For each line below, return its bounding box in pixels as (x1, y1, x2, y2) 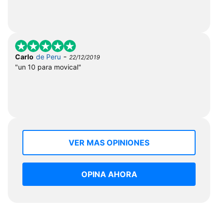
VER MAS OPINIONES (69, 137, 149, 147)
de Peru (36, 52, 61, 61)
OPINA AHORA (81, 169, 137, 179)
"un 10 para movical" (15, 62, 81, 71)
